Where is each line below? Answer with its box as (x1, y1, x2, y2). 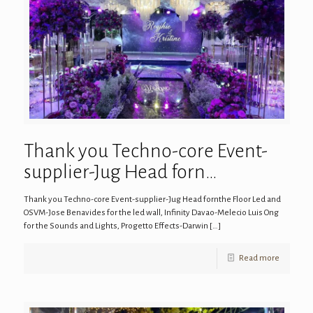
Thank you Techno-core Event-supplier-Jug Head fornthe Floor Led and (23, 195, 281, 204)
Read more (238, 254, 279, 263)
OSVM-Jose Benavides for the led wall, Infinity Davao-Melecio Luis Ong (23, 208, 279, 217)
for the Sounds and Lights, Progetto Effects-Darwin (23, 221, 208, 231)
